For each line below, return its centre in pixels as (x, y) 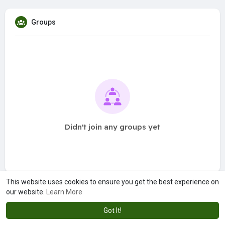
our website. (26, 192)
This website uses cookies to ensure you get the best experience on (113, 182)
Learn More (64, 192)
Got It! (113, 210)
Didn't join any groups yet (113, 127)
